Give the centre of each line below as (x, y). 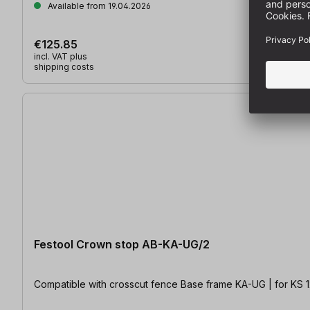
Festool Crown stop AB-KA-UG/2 (122, 244)
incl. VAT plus (61, 56)
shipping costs (64, 66)
